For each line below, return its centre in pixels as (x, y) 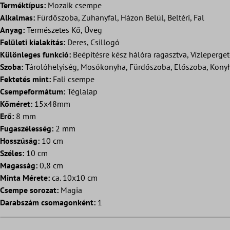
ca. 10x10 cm (74, 178)
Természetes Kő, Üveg (63, 30)
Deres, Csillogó (92, 42)
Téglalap (81, 92)
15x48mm (51, 104)
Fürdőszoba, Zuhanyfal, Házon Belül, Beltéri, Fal (120, 18)
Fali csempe (73, 79)
